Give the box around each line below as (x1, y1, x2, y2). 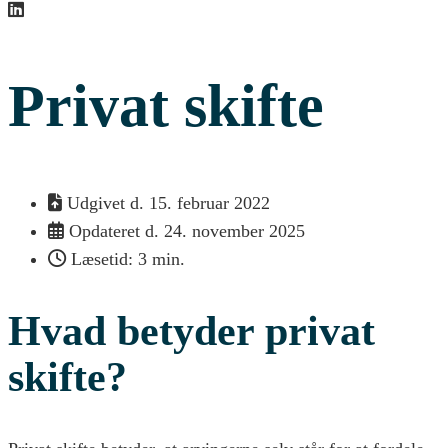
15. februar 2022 (149, 193, 270, 214)
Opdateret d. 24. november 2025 (69, 221, 305, 242)
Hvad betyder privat (8, 307, 375, 354)
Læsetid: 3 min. (71, 249, 185, 270)
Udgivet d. (67, 193, 144, 214)
